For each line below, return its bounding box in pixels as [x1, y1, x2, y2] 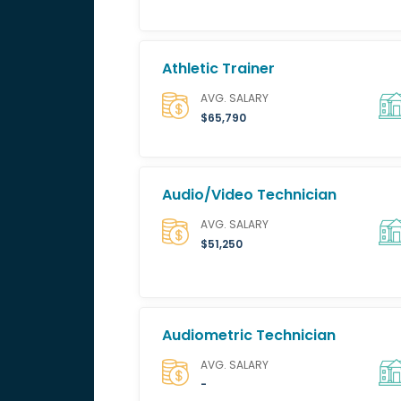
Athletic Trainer [161, 58, 275, 79]
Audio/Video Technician [161, 184, 337, 205]
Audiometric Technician [161, 325, 336, 346]
